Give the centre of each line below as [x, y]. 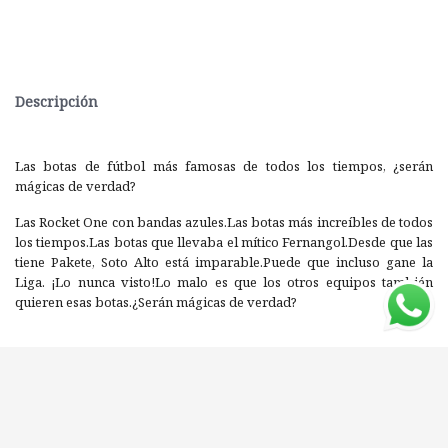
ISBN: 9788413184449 [224, 425]
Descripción [56, 102]
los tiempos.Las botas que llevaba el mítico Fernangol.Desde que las [224, 242]
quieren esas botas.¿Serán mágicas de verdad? [159, 302]
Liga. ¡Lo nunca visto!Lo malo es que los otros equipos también [224, 282]
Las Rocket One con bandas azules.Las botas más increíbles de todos [224, 222]
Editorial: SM [197, 385]
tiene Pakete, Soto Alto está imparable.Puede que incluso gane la [224, 262]
